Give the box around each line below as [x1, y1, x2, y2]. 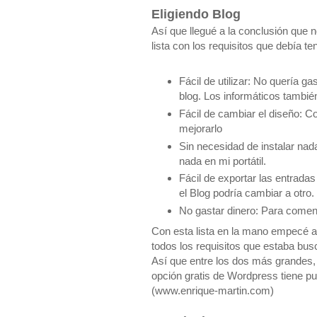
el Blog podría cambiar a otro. [178, 187, 314, 200]
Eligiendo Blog [151, 7, 241, 22]
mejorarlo [178, 122, 222, 134]
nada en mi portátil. [178, 154, 266, 167]
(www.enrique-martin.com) [151, 284, 274, 296]
